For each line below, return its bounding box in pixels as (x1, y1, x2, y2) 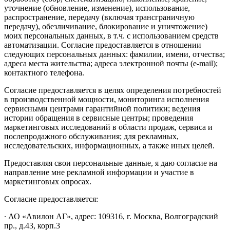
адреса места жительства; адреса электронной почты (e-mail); (4, 59, 218, 68)
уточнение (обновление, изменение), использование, (4, 4, 190, 13)
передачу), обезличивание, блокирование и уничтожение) (4, 22, 207, 31)
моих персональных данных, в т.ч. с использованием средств (4, 31, 219, 41)
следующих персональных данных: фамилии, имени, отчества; (4, 50, 225, 59)
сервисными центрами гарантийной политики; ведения (4, 104, 200, 113)
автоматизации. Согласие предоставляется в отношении (4, 41, 201, 50)
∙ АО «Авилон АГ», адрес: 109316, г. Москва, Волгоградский (4, 212, 218, 221)
